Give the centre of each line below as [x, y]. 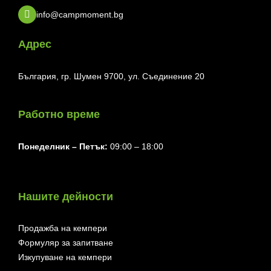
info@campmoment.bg [80, 15]
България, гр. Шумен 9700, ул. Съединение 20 [111, 77]
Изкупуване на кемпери [65, 257]
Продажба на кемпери [63, 228]
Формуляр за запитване [66, 243]
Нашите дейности [66, 197]
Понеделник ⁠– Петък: [64, 147]
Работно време [59, 115]
